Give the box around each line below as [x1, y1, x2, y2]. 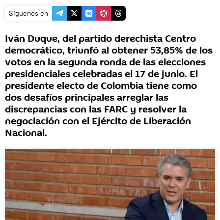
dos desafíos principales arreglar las [5, 91, 168, 105]
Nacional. [5, 126, 47, 140]
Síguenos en [9, 9, 48, 18]
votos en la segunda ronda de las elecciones [5, 55, 206, 69]
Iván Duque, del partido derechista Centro [5, 32, 196, 46]
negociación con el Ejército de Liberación [5, 114, 191, 128]
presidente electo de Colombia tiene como [5, 79, 197, 93]
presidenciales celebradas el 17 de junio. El [5, 67, 198, 81]
